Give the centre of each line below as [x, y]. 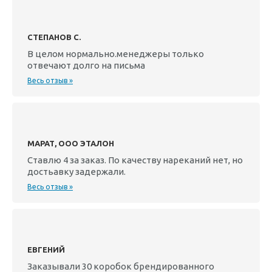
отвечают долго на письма [86, 65]
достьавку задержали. [76, 172]
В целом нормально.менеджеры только [116, 54]
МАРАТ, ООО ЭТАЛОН [71, 143]
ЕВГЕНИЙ [46, 250]
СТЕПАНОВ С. [54, 37]
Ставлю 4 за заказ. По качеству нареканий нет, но [135, 160]
